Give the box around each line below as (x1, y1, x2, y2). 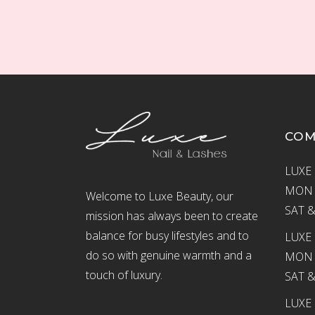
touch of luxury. (86, 267, 162, 283)
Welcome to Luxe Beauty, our (86, 188, 233, 204)
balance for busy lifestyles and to (86, 228, 249, 243)
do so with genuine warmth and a (86, 247, 252, 263)
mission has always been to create (86, 208, 258, 224)
